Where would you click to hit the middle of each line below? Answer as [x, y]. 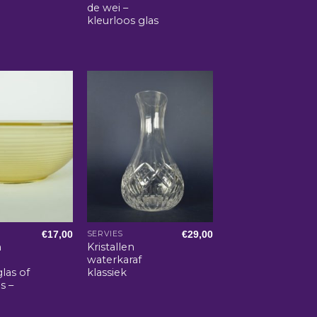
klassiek [106, 273]
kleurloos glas [122, 21]
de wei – [107, 8]
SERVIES [105, 234]
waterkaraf [114, 260]
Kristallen [110, 247]
